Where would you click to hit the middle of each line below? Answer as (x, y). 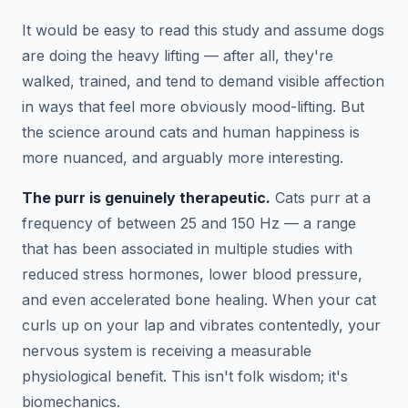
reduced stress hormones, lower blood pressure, (192, 274)
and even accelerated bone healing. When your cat (199, 299)
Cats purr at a (321, 197)
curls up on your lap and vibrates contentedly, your (201, 325)
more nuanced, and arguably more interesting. (183, 157)
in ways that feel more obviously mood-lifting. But (193, 106)
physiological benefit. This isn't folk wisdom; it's (185, 376)
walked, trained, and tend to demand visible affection (203, 81)
